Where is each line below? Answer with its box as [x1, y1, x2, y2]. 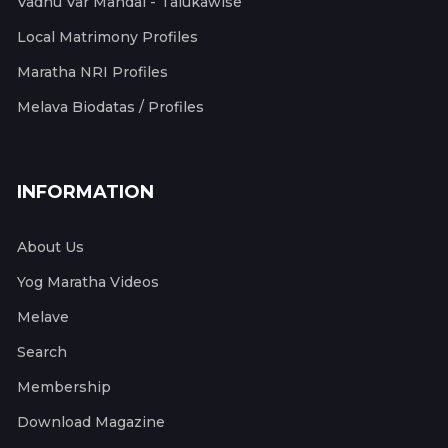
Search [17, 343, 67, 362]
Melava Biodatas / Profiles [17, 98, 204, 117]
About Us [17, 238, 84, 257]
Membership [17, 378, 111, 397]
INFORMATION [17, 181, 154, 204]
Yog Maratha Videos [17, 273, 159, 292]
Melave [17, 308, 69, 327]
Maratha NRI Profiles [17, 63, 168, 82]
